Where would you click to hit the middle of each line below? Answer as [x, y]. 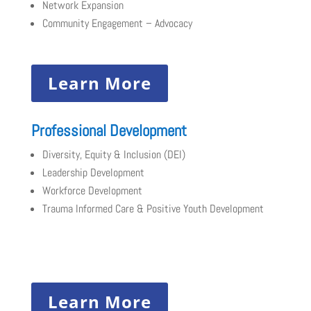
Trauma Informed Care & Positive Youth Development [153, 209]
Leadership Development [93, 173]
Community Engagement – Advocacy [117, 23]
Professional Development [109, 131]
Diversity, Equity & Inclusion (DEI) [114, 155]
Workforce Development [92, 191]
